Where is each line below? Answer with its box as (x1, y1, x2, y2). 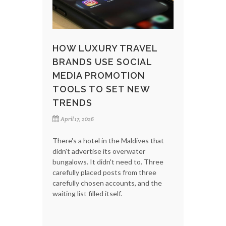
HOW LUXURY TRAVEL (52, 43, 157, 54)
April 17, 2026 (61, 116, 94, 123)
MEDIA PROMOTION (52, 70, 145, 81)
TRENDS (52, 97, 92, 108)
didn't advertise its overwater (52, 147, 145, 156)
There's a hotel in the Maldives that (52, 136, 164, 145)
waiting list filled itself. (52, 189, 122, 198)
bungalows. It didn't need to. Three (52, 157, 163, 166)
